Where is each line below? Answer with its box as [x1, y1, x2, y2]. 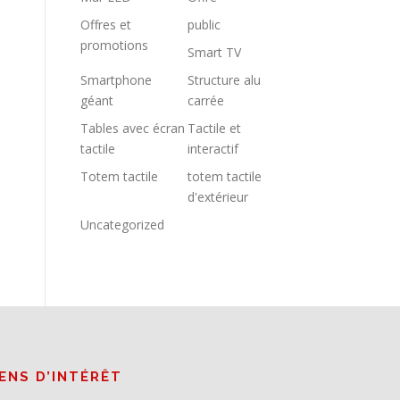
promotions [80, 37, 148, 54]
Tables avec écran [80, 120, 185, 137]
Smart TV [187, 44, 241, 61]
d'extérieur [187, 188, 248, 205]
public [187, 16, 221, 33]
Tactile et [187, 120, 241, 137]
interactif [187, 140, 238, 157]
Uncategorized [80, 216, 164, 233]
